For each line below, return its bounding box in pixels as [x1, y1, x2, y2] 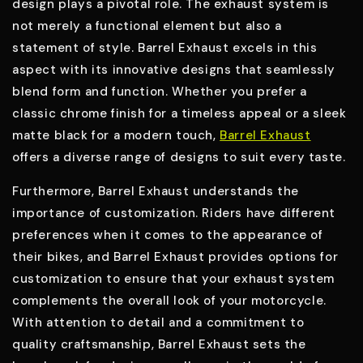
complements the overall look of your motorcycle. [12, 293, 327, 310]
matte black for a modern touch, [12, 127, 220, 144]
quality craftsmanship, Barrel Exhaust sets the [12, 336, 306, 353]
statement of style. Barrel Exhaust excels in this [12, 40, 318, 57]
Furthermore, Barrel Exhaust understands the [12, 183, 299, 200]
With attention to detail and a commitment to [12, 314, 305, 331]
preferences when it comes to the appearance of [12, 227, 323, 244]
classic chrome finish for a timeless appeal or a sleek [12, 105, 347, 122]
